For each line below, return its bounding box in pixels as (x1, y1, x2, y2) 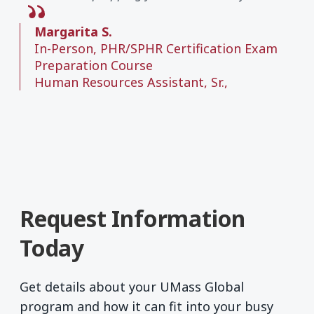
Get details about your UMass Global (20, 278, 244, 295)
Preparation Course (34, 57, 153, 74)
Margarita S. (34, 23, 112, 41)
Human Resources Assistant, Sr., (34, 74, 228, 91)
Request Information (20, 203, 246, 234)
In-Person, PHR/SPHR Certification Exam (34, 40, 278, 57)
